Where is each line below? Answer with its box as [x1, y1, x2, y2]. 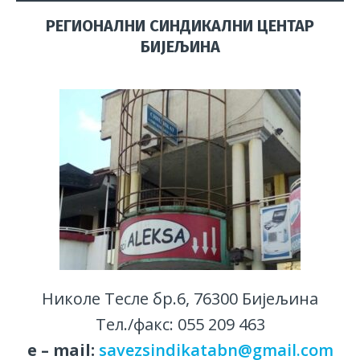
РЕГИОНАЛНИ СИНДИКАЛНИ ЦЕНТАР [46, 16, 314, 36]
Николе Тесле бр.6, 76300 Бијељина [42, 288, 318, 310]
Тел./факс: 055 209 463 [95, 313, 265, 336]
